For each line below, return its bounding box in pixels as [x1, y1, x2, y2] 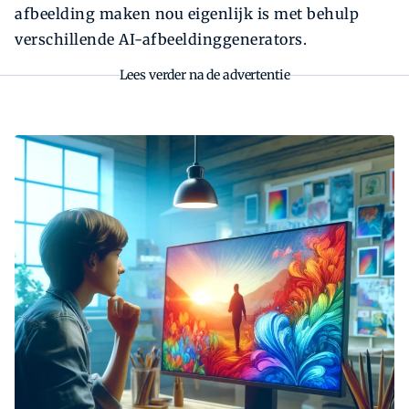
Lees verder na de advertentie [119, 67, 290, 84]
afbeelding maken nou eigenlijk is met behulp [15, 5, 359, 24]
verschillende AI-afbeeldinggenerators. [15, 30, 307, 49]
